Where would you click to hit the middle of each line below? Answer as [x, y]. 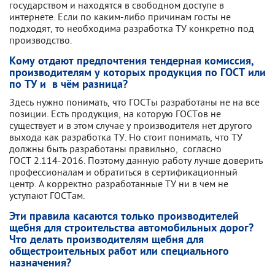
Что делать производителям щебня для [107, 240]
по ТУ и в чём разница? [68, 85]
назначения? [40, 264]
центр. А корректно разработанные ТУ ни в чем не [119, 184]
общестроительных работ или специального [119, 252]
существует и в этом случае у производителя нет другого [131, 125]
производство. [41, 40]
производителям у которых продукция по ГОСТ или [137, 73]
